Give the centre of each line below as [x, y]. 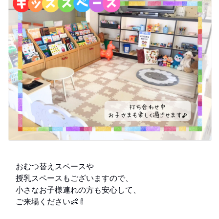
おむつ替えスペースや [51, 166]
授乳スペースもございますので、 [70, 178]
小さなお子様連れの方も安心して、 [74, 189]
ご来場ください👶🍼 [47, 201]
